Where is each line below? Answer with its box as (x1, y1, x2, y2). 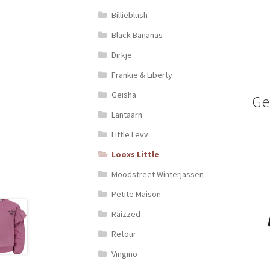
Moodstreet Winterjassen (111, 168, 204, 180)
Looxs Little (111, 148, 160, 160)
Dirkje (111, 49, 133, 60)
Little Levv (111, 128, 149, 140)
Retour (111, 228, 137, 239)
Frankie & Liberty (111, 69, 173, 80)
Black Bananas (111, 29, 163, 40)
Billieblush (111, 9, 148, 20)
